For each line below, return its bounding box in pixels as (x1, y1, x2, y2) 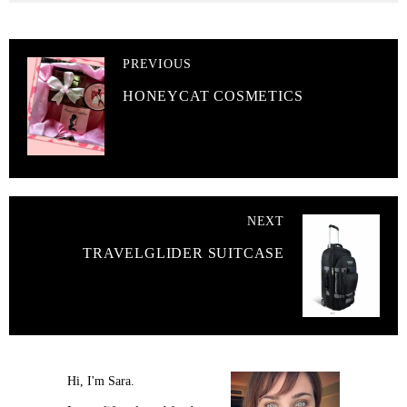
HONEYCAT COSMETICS (123, 87, 303, 104)
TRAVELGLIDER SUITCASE (83, 244, 284, 261)
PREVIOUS (123, 56, 192, 71)
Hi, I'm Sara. (67, 373, 134, 388)
